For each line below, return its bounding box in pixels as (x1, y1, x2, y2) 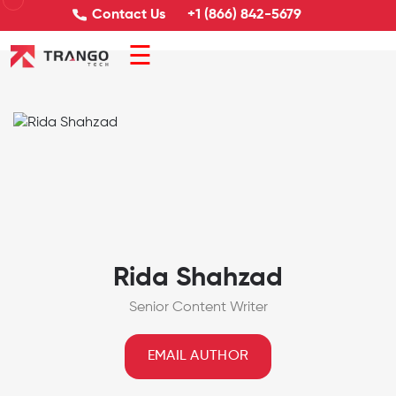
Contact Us (92, 8, 165, 22)
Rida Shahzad (113, 265, 283, 293)
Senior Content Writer (128, 301, 268, 316)
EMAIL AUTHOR (147, 349, 249, 364)
